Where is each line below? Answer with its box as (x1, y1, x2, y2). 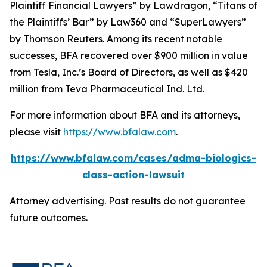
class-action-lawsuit (82, 169, 185, 181)
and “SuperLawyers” (147, 16, 246, 28)
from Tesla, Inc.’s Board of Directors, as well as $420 (10, 66, 248, 78)
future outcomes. (10, 212, 88, 223)
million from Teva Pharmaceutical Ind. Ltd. (10, 83, 204, 95)
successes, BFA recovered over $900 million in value (10, 49, 248, 61)
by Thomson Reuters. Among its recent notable (10, 33, 222, 45)
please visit (10, 126, 63, 138)
